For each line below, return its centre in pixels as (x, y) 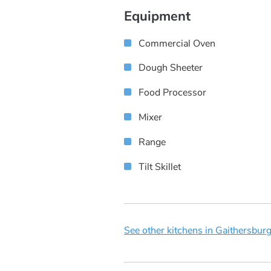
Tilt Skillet (160, 167)
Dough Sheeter (171, 68)
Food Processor (172, 93)
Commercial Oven (177, 43)
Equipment (157, 16)
